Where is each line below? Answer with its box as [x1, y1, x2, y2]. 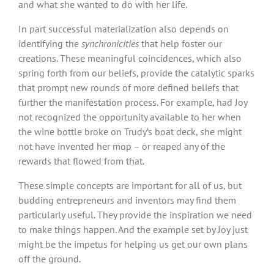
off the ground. [18, 252, 81, 265]
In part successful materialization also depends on [18, 22, 229, 35]
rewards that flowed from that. [18, 154, 144, 167]
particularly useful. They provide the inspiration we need [18, 208, 252, 221]
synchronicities [81, 37, 139, 50]
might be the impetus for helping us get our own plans [18, 237, 248, 250]
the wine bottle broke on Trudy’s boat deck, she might [18, 125, 242, 138]
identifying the [18, 37, 81, 50]
